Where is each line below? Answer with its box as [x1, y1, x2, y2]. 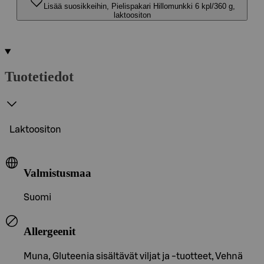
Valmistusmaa [24, 166, 91, 179]
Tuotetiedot [5, 68, 74, 84]
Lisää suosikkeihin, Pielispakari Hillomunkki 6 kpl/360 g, [43, 2, 235, 11]
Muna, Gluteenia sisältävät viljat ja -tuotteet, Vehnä [24, 251, 243, 261]
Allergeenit [24, 225, 75, 237]
